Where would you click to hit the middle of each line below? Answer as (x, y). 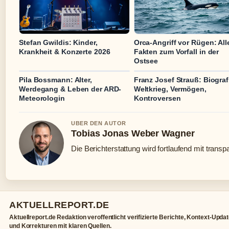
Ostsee (146, 61)
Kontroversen (157, 98)
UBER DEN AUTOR (99, 123)
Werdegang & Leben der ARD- (70, 89)
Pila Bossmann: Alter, (55, 79)
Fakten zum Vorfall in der (176, 51)
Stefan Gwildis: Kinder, (58, 42)
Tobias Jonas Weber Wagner (133, 133)
